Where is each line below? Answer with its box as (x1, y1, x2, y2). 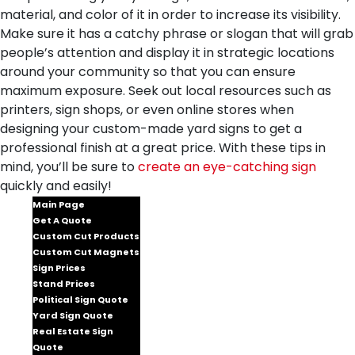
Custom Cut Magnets (32, 246, 139, 258)
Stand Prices (32, 277, 95, 290)
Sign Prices (32, 261, 86, 274)
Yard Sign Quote (32, 309, 113, 322)
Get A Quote (32, 214, 92, 227)
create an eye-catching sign (138, 158, 316, 176)
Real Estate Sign (32, 325, 113, 338)
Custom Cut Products (32, 230, 139, 242)
